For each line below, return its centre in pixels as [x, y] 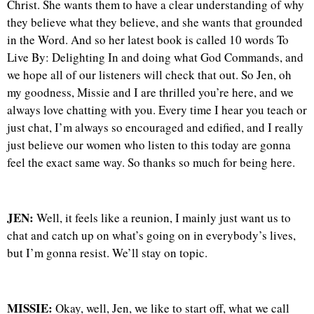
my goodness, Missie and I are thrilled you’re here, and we [150, 92]
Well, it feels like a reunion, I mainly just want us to [162, 217]
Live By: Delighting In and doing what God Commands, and [155, 57]
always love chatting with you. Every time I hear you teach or [157, 109]
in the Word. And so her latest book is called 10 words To [148, 39]
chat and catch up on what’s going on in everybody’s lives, [151, 235]
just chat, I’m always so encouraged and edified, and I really [155, 127]
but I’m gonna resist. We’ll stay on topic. [107, 252]
